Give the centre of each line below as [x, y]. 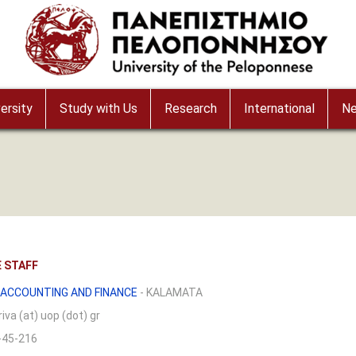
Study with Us [98, 108]
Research [190, 108]
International [279, 108]
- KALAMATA [170, 292]
